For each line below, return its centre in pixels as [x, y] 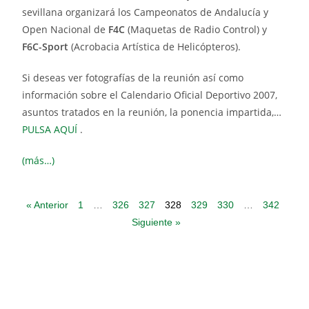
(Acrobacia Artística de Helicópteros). [156, 47]
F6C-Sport [46, 47]
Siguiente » [156, 222]
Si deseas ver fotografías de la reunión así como [133, 78]
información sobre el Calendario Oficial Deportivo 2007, [150, 95]
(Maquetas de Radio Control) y [196, 30]
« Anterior [47, 205]
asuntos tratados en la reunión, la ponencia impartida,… [152, 112]
